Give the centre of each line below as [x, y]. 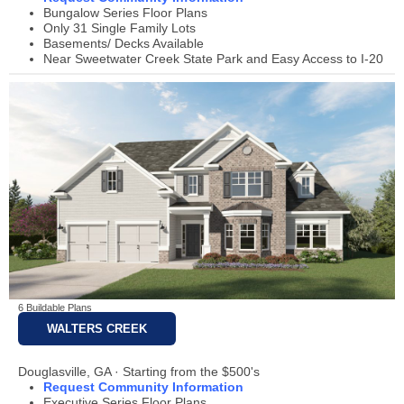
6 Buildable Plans [55, 308]
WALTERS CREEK [97, 328]
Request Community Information [144, 386]
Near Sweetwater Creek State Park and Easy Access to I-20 [214, 59]
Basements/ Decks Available [124, 44]
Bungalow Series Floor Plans [126, 13]
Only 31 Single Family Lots [120, 28]
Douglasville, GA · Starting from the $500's [139, 371]
